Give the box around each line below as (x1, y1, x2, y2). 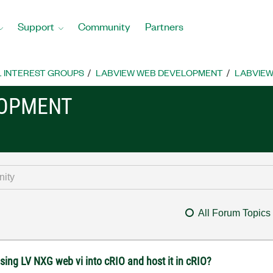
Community (78, 19, 130, 33)
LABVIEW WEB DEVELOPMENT (96, 66, 223, 79)
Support (18, 19, 54, 33)
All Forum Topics (197, 208, 271, 218)
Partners (145, 19, 183, 33)
